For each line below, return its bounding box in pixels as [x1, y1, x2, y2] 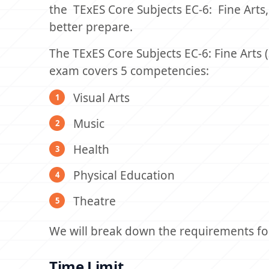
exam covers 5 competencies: [49, 63, 209, 79]
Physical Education [73, 168, 175, 183]
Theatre [73, 193, 116, 209]
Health [73, 142, 109, 157]
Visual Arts [73, 90, 130, 106]
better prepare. [49, 19, 133, 35]
